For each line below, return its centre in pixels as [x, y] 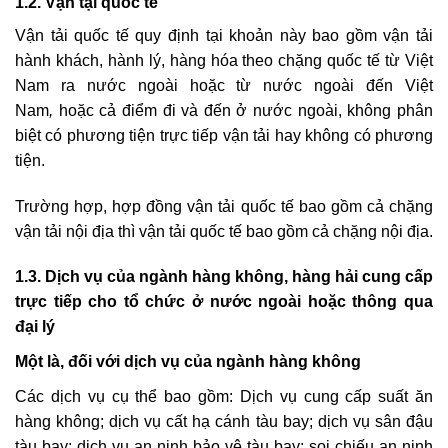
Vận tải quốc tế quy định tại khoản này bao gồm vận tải [224, 35]
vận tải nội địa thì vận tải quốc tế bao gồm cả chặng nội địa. [224, 231]
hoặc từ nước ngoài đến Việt [311, 85]
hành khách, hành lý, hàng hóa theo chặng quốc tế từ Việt [224, 60]
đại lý [35, 327]
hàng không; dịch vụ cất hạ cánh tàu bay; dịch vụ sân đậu [224, 422]
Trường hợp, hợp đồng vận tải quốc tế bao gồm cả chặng [224, 206]
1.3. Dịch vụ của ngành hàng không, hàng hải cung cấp [224, 277]
